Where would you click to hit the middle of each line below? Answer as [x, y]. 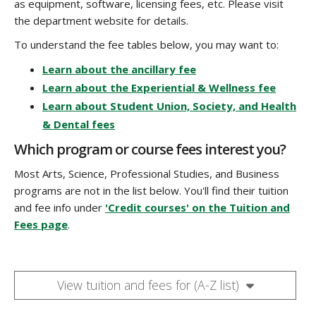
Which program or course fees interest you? [150, 149]
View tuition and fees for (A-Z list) [151, 285]
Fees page [41, 224]
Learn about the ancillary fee [119, 69]
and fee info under [60, 207]
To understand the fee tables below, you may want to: [146, 44]
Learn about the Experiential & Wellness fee [159, 87]
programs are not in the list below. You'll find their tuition [151, 190]
